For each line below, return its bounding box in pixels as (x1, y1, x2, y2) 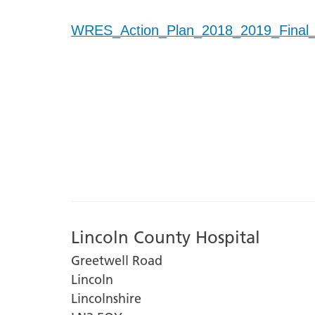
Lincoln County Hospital (70, 226, 260, 247)
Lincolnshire (70, 290, 141, 307)
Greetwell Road (70, 252, 162, 269)
